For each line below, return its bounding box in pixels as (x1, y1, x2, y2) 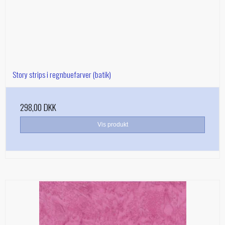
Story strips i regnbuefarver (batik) (13, 68, 111, 81)
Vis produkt (97, 121, 128, 129)
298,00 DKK (20, 100, 56, 114)
